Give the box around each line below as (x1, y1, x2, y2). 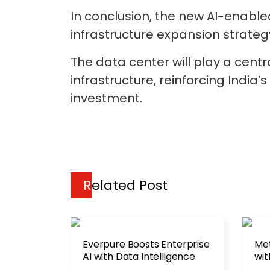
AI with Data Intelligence (83, 250, 195, 263)
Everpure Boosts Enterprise (83, 237, 210, 251)
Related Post (91, 176, 168, 195)
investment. (71, 90, 142, 107)
